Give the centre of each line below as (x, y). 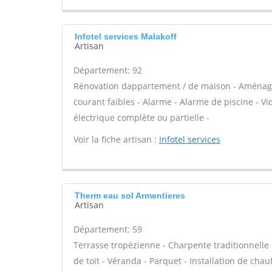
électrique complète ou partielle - (141, 117)
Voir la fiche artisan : (116, 139)
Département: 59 (108, 229)
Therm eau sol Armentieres (130, 195)
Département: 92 (108, 70)
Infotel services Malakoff (126, 36)
